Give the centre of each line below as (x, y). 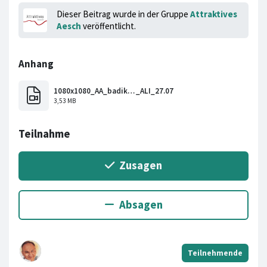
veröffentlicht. (108, 26)
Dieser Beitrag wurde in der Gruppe (123, 14)
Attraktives (214, 14)
